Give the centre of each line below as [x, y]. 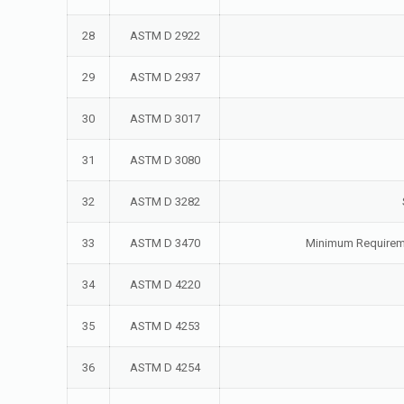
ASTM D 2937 [165, 77]
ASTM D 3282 [165, 202]
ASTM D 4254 [165, 367]
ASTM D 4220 [165, 285]
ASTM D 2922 [165, 36]
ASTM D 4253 [165, 326]
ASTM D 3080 [165, 160]
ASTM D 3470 [165, 243]
